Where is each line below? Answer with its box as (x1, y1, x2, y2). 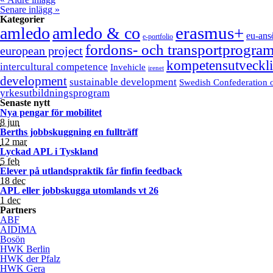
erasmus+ (175, 23, 244, 43)
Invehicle (110, 62, 146, 72)
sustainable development (69, 76, 177, 88)
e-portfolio (143, 33, 173, 41)
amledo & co (52, 24, 140, 43)
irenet (148, 65, 164, 71)
